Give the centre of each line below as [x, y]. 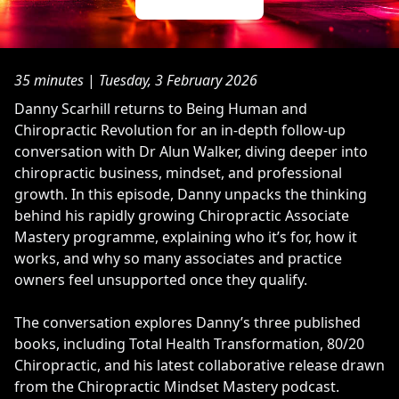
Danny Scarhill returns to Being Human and [161, 108]
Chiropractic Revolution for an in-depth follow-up [180, 130]
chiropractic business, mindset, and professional [178, 172]
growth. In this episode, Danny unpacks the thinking [191, 194]
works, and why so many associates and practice [178, 258]
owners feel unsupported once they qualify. [161, 279]
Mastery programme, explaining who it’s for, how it [186, 236]
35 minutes [49, 80]
